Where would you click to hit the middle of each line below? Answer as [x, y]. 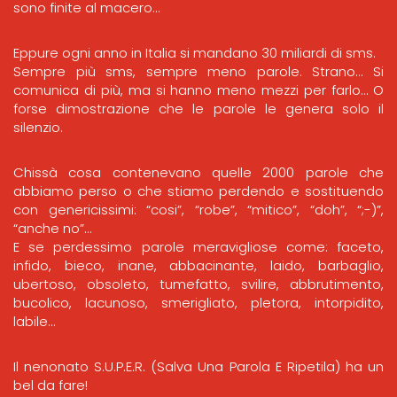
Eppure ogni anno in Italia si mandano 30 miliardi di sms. [195, 53]
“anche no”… [52, 228]
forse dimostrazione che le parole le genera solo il [198, 109]
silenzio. [38, 127]
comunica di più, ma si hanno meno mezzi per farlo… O [198, 90]
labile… [34, 321]
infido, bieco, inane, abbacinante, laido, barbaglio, [198, 265]
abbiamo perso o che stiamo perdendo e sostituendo [198, 191]
